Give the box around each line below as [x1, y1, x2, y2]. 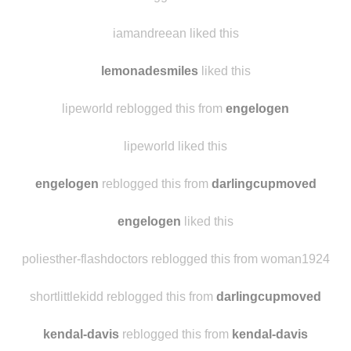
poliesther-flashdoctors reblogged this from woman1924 [21, 251, 330, 266]
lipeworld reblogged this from [62, 101, 226, 115]
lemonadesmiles [100, 63, 198, 78]
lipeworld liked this [124, 139, 227, 153]
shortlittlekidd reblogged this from [30, 289, 216, 303]
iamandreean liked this [112, 26, 239, 40]
